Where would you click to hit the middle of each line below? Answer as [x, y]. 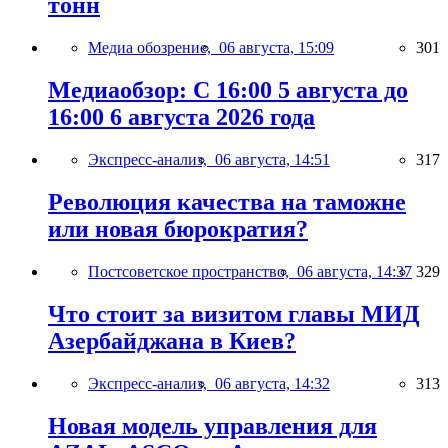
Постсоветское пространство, [192, 271]
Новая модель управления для [212, 425]
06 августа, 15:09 [276, 48]
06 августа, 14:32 [272, 383]
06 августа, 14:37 [354, 271]
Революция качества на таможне [227, 201]
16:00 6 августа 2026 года [181, 117]
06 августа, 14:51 [272, 159]
